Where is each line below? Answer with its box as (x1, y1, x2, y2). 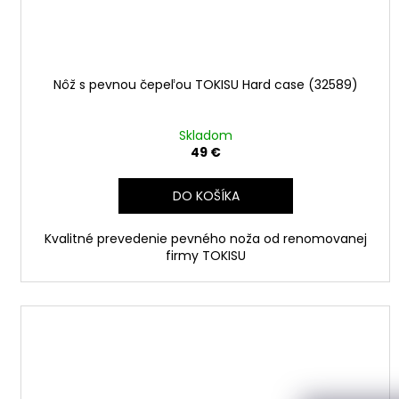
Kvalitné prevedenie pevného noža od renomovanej (44, 229, 367, 248)
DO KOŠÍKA (173, 186, 240, 205)
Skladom (178, 126, 232, 144)
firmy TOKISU (165, 246, 246, 265)
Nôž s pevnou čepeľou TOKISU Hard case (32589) (53, 75, 358, 94)
